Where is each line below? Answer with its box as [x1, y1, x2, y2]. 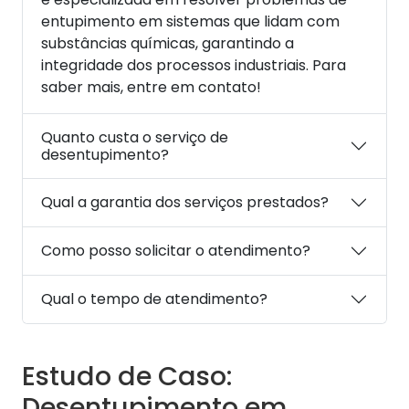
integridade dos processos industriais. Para [41, 54, 346, 76]
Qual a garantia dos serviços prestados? [41, 192, 329, 214]
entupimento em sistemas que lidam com [41, 10, 340, 32]
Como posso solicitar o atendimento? [41, 240, 310, 262]
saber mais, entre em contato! [41, 76, 261, 98]
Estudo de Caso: [22, 357, 233, 394]
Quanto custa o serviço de [41, 126, 228, 148]
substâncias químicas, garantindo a [41, 32, 294, 54]
